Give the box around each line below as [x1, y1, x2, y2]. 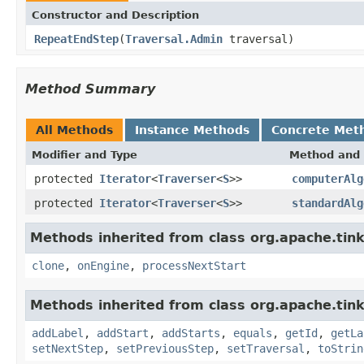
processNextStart [142, 258, 246, 272]
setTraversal [227, 341, 305, 355]
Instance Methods [135, 123, 249, 136]
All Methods [36, 123, 113, 136]
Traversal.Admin [125, 32, 223, 45]
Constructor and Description [32, 8, 199, 21]
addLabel [32, 326, 84, 340]
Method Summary [25, 80, 155, 97]
